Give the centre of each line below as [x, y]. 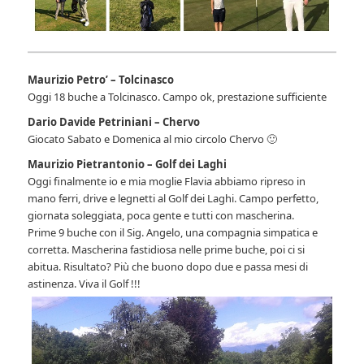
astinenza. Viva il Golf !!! [84, 283]
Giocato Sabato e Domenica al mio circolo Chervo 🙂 [153, 139]
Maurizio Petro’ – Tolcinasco [101, 79]
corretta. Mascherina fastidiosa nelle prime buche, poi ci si [167, 249]
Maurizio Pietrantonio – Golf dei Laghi [128, 164]
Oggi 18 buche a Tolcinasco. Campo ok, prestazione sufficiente [178, 96]
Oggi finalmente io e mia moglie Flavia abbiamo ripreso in [167, 181]
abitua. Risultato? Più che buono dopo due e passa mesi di [168, 266]
